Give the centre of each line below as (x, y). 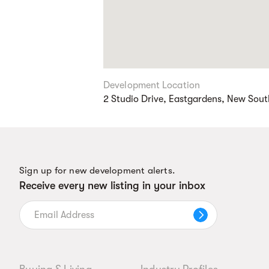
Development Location (152, 85)
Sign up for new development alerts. (97, 171)
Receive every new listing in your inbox (112, 186)
